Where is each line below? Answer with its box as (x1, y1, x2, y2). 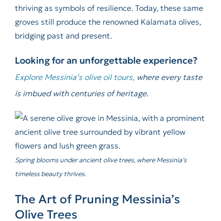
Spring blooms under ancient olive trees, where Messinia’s (14, 156, 186, 165)
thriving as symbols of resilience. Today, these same (14, 3, 203, 13)
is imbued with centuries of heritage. (14, 88, 148, 99)
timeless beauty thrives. (14, 170, 86, 179)
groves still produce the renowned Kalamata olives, (14, 17, 201, 27)
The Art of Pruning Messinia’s (14, 192, 180, 207)
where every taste (134, 72, 202, 82)
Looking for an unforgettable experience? (14, 55, 197, 67)
